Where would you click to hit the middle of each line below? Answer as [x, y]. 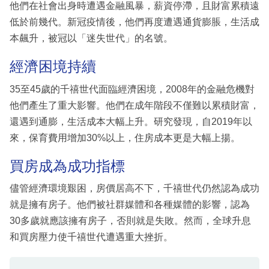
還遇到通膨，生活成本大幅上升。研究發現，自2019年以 [131, 121]
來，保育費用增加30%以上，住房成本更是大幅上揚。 [125, 138]
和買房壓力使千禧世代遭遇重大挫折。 [91, 237]
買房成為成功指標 [67, 166]
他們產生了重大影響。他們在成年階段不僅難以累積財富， [134, 105]
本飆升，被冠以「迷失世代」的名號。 [91, 38]
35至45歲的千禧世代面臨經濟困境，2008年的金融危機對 [132, 89]
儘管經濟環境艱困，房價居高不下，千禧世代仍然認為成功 [134, 189]
